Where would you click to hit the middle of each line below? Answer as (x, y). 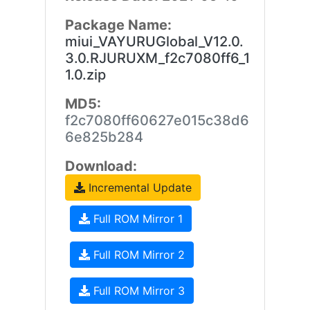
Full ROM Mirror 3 (137, 291)
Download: (101, 166)
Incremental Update (138, 188)
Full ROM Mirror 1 (136, 219)
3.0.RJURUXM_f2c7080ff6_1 (157, 58)
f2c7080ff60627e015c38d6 (157, 120)
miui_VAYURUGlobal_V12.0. (154, 42)
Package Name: (118, 25)
